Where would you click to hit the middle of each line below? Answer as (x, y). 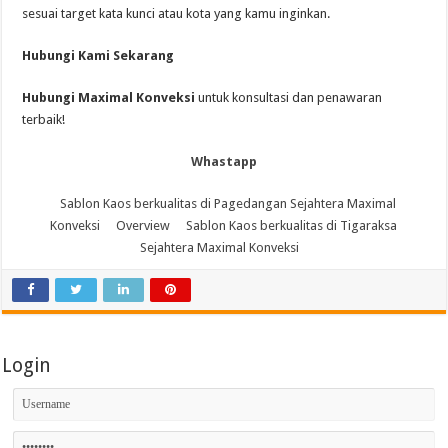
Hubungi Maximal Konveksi (109, 97)
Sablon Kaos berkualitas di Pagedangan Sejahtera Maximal (227, 203)
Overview (143, 225)
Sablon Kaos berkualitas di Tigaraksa (292, 225)
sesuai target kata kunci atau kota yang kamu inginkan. (176, 13)
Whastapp (223, 161)
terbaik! (44, 119)
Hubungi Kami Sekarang (98, 55)
